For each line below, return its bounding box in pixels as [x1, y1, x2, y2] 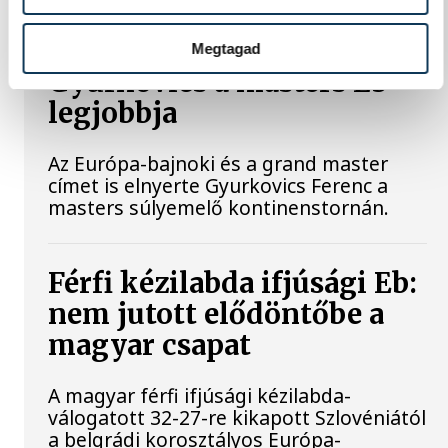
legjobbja [48, 96, 178, 131]
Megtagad [191, 39, 260, 57]
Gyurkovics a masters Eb [48, 65, 389, 100]
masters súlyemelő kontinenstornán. [48, 194, 390, 222]
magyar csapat [48, 328, 252, 364]
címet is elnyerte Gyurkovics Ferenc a [48, 172, 389, 200]
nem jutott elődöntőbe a [48, 297, 385, 333]
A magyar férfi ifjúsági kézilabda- [48, 382, 352, 410]
